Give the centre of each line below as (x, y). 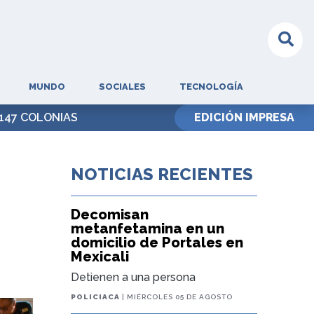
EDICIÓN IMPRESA (244, 117)
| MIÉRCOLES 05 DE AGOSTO (177, 297)
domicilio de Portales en (157, 243)
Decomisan (110, 214)
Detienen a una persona (134, 277)
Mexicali (100, 257)
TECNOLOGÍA (211, 87)
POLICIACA (96, 297)
